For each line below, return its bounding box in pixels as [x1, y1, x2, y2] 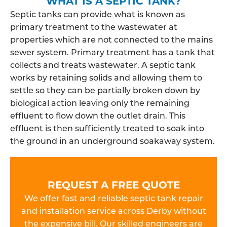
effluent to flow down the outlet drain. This [10, 110, 185, 121]
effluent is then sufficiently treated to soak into [10, 123, 204, 133]
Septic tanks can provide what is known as [10, 9, 185, 19]
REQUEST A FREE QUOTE [47, 177, 180, 191]
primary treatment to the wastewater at [10, 21, 177, 32]
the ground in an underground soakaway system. [10, 135, 215, 146]
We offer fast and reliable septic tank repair [24, 193, 203, 203]
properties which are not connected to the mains [10, 34, 213, 45]
